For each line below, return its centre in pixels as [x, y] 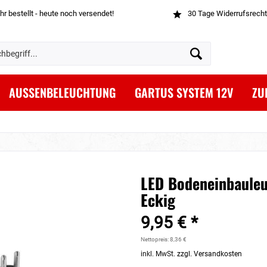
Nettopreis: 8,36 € [164, 239]
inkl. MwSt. [159, 254]
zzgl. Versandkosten [210, 254]
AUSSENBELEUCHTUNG [62, 92]
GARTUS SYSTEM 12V [184, 92]
